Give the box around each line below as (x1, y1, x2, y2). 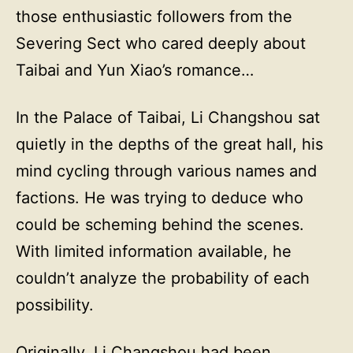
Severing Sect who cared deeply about (16, 34, 306, 53)
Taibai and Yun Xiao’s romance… (16, 61, 254, 80)
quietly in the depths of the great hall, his (16, 135, 323, 154)
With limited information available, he (16, 242, 292, 261)
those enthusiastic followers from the (16, 7, 292, 26)
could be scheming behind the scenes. (16, 215, 304, 234)
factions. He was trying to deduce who (16, 188, 303, 207)
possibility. (16, 295, 94, 314)
